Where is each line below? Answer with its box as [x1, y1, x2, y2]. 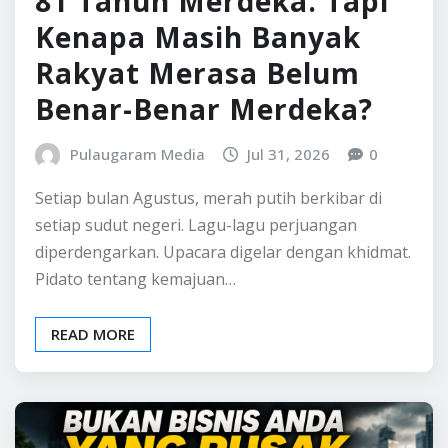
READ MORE [51, 422, 135, 443]
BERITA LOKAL [47, 49, 149, 70]
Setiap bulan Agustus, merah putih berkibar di [35, 285, 382, 308]
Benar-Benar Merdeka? [35, 188, 373, 227]
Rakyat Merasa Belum [35, 152, 360, 191]
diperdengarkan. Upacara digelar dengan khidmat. [35, 339, 411, 362]
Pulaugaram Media [69, 242, 205, 263]
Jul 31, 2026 [247, 242, 331, 263]
